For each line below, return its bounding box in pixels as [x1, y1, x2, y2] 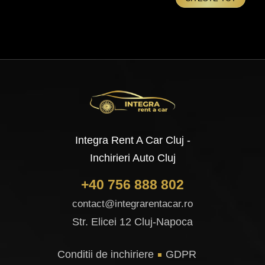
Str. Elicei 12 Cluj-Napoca [72, 216, 193, 228]
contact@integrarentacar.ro [72, 198, 193, 210]
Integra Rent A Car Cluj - [75, 134, 190, 147]
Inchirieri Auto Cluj [89, 152, 176, 164]
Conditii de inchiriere [57, 248, 154, 261]
